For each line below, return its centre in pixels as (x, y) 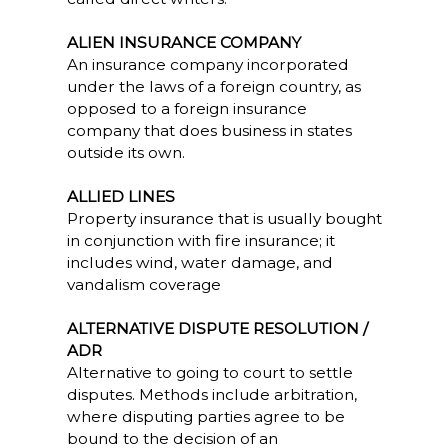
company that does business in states (209, 130)
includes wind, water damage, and (199, 262)
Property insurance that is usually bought (224, 218)
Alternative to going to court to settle (209, 372)
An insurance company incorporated (207, 64)
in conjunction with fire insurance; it (200, 240)
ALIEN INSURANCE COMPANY (183, 42)
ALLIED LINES (120, 196)
